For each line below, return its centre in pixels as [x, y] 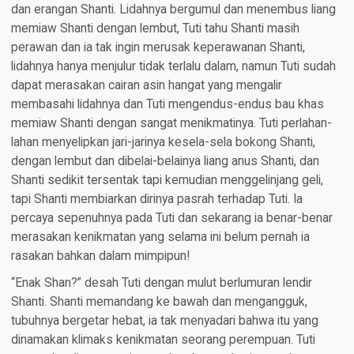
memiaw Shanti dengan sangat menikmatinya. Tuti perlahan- [171, 124]
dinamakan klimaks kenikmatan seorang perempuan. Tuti [163, 340]
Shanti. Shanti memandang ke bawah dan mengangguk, [159, 302]
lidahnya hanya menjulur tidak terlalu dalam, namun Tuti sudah [173, 67]
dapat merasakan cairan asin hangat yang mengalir [146, 86]
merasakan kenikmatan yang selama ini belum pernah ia [160, 237]
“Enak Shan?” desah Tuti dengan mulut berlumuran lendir [161, 283]
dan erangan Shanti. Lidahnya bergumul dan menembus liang [173, 10]
